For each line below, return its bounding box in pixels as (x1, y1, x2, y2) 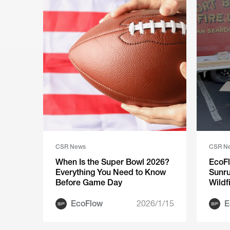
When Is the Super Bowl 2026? (55, 157, 169, 167)
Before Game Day (55, 178, 122, 187)
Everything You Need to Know (55, 167, 166, 177)
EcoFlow (71, 199, 103, 208)
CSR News (55, 143, 86, 150)
